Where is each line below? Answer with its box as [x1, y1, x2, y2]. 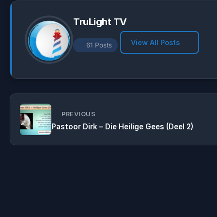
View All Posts [131, 38, 180, 47]
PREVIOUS [62, 110, 95, 118]
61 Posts [86, 41, 112, 49]
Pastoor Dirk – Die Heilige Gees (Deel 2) [51, 122, 193, 132]
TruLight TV [73, 16, 127, 28]
